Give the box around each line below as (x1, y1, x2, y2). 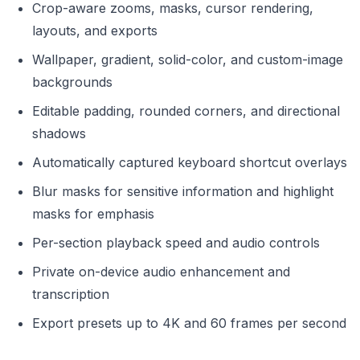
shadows (32, 125, 86, 141)
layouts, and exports (32, 22, 157, 39)
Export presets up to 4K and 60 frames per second (32, 314, 346, 331)
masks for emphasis (32, 205, 154, 222)
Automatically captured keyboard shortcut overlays (32, 153, 347, 170)
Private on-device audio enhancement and (32, 263, 290, 280)
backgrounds (32, 73, 112, 90)
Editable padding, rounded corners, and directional (32, 102, 340, 119)
